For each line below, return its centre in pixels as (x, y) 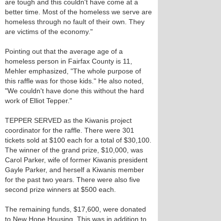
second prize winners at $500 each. (60, 189)
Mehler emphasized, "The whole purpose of (73, 71)
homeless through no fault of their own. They (75, 22)
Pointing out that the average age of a (64, 51)
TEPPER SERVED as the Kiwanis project (68, 120)
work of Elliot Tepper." (38, 101)
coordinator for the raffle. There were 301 (70, 130)
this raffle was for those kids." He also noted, (74, 81)
